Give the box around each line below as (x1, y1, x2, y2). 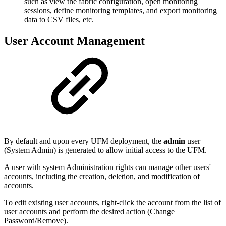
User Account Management (4, 34, 145, 47)
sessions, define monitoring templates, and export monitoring (24, 6, 217, 15)
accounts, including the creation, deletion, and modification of (4, 172, 200, 181)
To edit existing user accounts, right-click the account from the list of (4, 198, 221, 207)
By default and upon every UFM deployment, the (4, 136, 163, 145)
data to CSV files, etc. (24, 15, 94, 24)
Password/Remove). (4, 216, 68, 225)
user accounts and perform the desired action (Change (4, 207, 175, 216)
